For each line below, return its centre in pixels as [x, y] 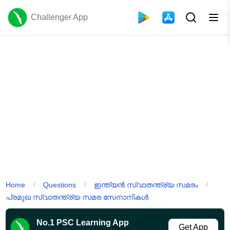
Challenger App [59, 17]
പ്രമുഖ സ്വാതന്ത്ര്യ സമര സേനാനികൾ [77, 197]
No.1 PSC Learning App [83, 222]
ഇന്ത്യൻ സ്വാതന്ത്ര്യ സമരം [146, 185]
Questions [60, 185]
